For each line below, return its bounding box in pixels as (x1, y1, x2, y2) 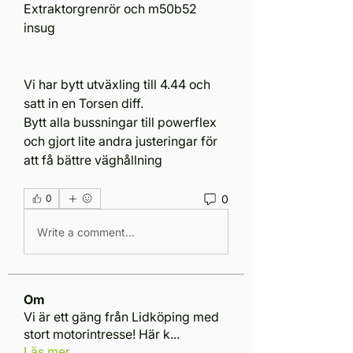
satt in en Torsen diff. (24, 95, 143, 112)
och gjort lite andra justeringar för (24, 133, 217, 150)
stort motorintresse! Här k (24, 326, 170, 343)
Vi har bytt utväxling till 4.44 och (24, 76, 210, 93)
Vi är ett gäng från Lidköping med (24, 309, 219, 325)
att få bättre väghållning (24, 152, 162, 169)
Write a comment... (37, 225, 135, 239)
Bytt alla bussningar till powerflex (24, 114, 217, 131)
